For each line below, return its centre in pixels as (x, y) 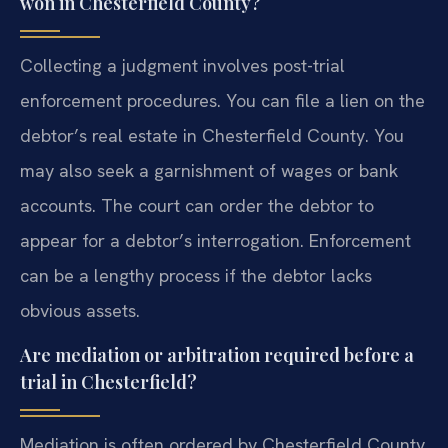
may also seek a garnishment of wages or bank (209, 171)
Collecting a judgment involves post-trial (182, 66)
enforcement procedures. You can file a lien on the (222, 101)
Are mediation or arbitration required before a (217, 355)
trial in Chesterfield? (108, 382)
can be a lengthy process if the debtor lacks (196, 276)
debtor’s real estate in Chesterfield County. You (212, 136)
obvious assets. (80, 311)
